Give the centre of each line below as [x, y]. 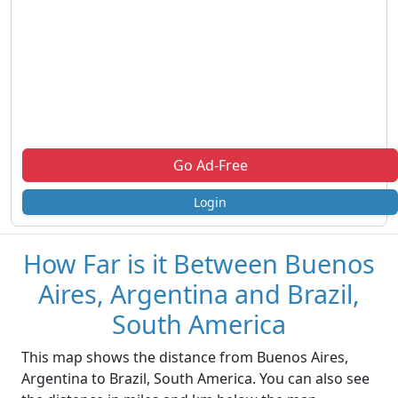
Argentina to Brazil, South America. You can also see [195, 379]
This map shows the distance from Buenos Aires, [185, 358]
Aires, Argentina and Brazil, [199, 294]
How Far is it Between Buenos [199, 264]
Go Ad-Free [210, 166]
